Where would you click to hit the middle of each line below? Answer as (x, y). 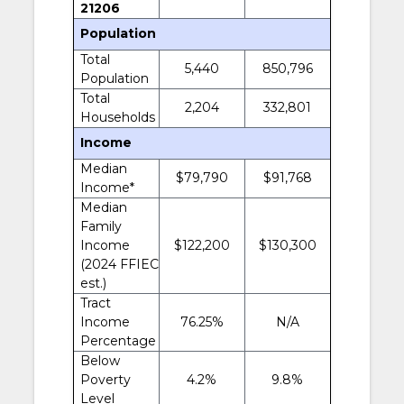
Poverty (105, 379)
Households (117, 117)
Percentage (118, 340)
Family (101, 226)
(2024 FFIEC (119, 264)
